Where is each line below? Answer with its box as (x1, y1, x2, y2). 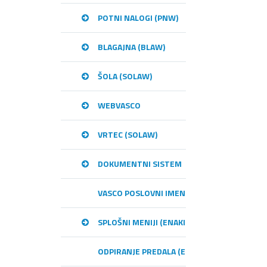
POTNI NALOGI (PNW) (98, 11, 178, 24)
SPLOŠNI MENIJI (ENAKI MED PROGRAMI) (98, 216, 250, 228)
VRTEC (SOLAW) (98, 128, 157, 141)
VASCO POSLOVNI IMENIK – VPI (98, 187, 213, 199)
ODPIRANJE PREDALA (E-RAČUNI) (98, 245, 220, 257)
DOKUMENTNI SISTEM (98, 157, 182, 170)
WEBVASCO (98, 99, 141, 111)
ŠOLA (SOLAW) (98, 70, 152, 82)
